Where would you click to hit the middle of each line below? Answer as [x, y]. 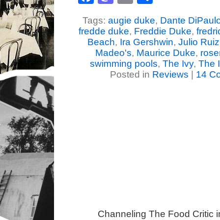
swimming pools [124, 64]
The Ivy [178, 64]
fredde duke [104, 31]
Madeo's [113, 53]
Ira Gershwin [147, 42]
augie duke [132, 20]
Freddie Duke [163, 31]
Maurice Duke [166, 53]
